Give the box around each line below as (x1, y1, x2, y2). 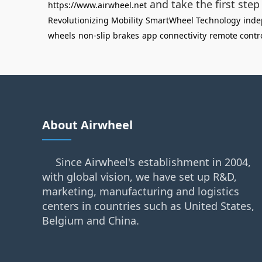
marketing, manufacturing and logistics (42, 184, 239, 198)
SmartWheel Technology (146, 15, 240, 26)
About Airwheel (42, 117, 133, 133)
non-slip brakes (78, 30, 139, 41)
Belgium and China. (42, 213, 139, 227)
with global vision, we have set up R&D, (42, 170, 237, 184)
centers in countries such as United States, (42, 199, 254, 213)
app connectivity (142, 30, 206, 41)
